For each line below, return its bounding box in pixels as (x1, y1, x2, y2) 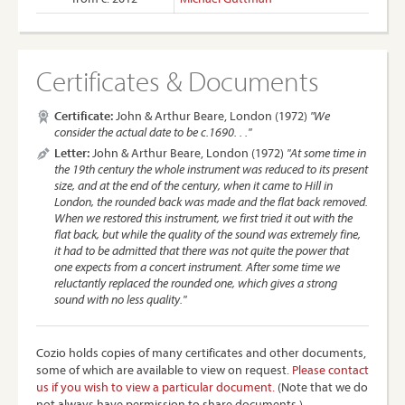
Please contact (292, 362, 369, 378)
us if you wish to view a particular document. (36, 379, 275, 395)
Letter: (54, 145, 92, 161)
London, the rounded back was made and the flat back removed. (54, 193, 368, 210)
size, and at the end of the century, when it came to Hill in (54, 177, 333, 193)
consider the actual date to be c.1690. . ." (54, 124, 251, 140)
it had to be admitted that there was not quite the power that (54, 242, 349, 259)
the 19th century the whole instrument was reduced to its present (54, 161, 368, 177)
